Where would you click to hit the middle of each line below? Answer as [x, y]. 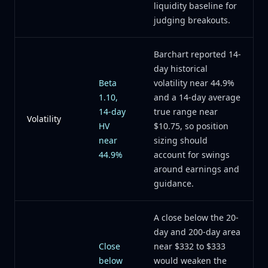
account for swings [192, 155]
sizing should [181, 140]
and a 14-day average [197, 97]
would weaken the [190, 261]
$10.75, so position [191, 126]
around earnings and [197, 169]
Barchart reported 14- [197, 54]
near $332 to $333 [190, 246]
